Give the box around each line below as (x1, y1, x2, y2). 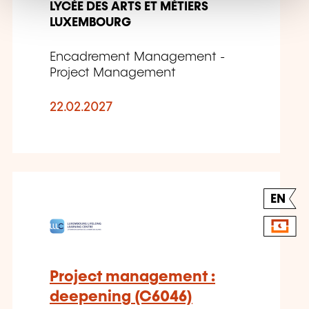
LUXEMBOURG (50, 17, 131, 30)
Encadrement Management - (50, 51, 225, 64)
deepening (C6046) (50, 289, 192, 306)
